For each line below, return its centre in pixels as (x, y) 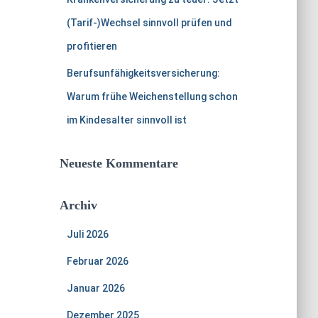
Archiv (78, 205)
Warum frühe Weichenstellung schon (152, 97)
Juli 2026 (87, 234)
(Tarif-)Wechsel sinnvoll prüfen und (149, 23)
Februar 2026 (97, 261)
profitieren (92, 46)
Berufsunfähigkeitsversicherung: (143, 73)
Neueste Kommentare (119, 163)
